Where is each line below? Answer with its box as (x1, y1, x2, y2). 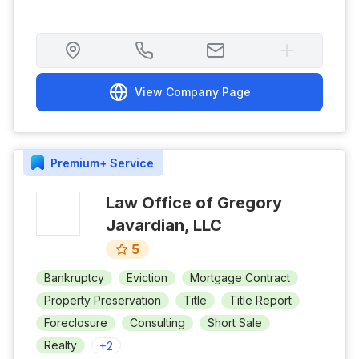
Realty (44, 338, 77, 352)
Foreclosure (44, 316, 107, 329)
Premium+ (50, 155, 107, 170)
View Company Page (134, 85, 251, 99)
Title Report (229, 293, 292, 307)
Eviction (127, 271, 167, 284)
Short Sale (208, 316, 262, 329)
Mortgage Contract (190, 271, 290, 284)
